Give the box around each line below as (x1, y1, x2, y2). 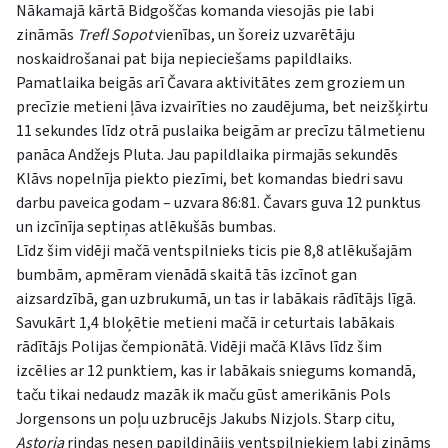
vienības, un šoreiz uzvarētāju (152, 23, 355, 46)
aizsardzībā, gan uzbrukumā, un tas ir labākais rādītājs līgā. (16, 287, 416, 310)
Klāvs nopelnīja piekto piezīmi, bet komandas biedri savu (16, 167, 403, 190)
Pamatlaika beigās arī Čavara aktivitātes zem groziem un (16, 71, 405, 94)
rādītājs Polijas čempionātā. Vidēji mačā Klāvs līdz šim (16, 335, 382, 358)
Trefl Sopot (77, 23, 152, 46)
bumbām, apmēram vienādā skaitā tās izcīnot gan (16, 263, 357, 286)
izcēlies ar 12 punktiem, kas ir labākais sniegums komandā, (16, 359, 416, 382)
